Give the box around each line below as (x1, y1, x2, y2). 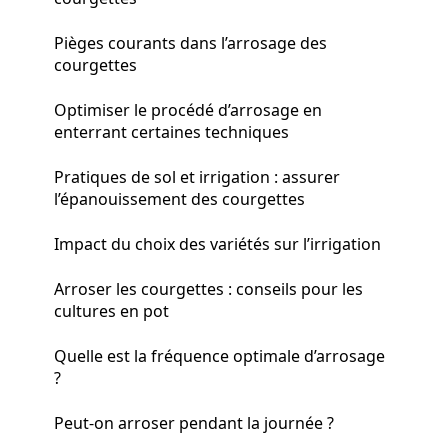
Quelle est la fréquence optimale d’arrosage (54, 344, 385, 367)
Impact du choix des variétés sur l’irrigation (54, 232, 381, 255)
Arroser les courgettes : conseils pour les (54, 277, 363, 300)
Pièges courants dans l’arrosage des (54, 31, 327, 54)
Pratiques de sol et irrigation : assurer (54, 165, 340, 188)
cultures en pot (54, 299, 169, 322)
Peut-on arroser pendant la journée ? (54, 411, 334, 434)
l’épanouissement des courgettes (54, 187, 305, 210)
